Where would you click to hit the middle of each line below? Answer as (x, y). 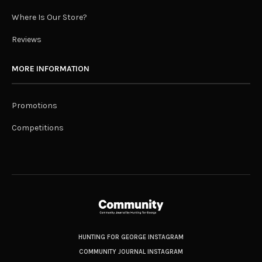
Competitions (38, 128)
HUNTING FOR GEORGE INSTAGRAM (131, 237)
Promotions (35, 106)
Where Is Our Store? (49, 18)
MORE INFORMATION (51, 69)
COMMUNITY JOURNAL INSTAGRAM (131, 251)
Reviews (27, 40)
